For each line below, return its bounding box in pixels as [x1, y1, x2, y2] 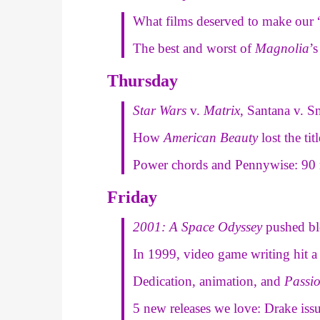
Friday [107, 187, 158, 206]
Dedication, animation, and [133, 273, 285, 289]
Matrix [200, 102, 241, 118]
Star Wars [133, 102, 191, 118]
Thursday [107, 71, 179, 90]
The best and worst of [133, 40, 256, 56]
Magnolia [255, 40, 310, 56]
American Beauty [164, 129, 259, 145]
